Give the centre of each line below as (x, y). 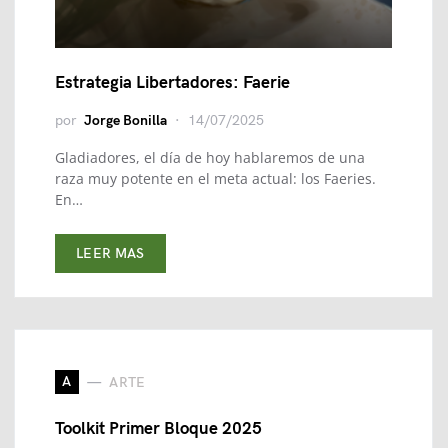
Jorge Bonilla (125, 120)
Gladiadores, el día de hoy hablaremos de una (210, 157)
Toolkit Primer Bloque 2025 (158, 429)
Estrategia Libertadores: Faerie (172, 83)
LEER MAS (110, 253)
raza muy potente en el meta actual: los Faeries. (215, 178)
